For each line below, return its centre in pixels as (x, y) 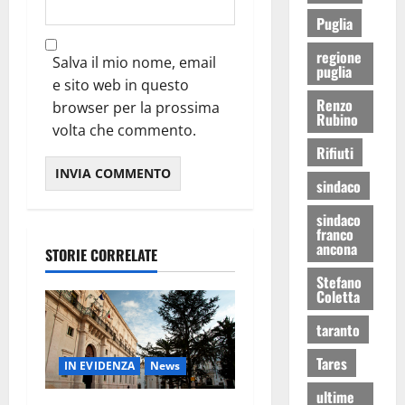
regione (339, 57)
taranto (338, 330)
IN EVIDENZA (100, 365)
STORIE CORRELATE (101, 255)
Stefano (339, 282)
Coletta (338, 296)
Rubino (337, 119)
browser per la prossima (136, 108)
